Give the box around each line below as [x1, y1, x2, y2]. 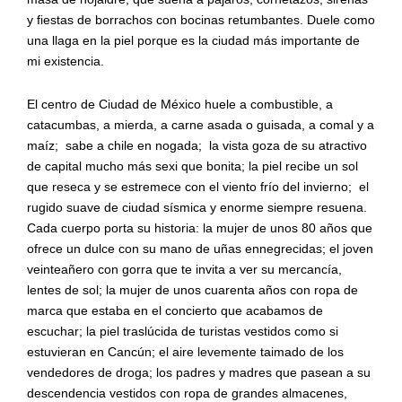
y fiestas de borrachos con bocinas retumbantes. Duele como [26, 12, 375, 27]
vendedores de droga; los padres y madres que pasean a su [26, 364, 371, 380]
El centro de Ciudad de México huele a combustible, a [26, 96, 333, 111]
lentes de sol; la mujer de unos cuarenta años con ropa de [26, 282, 358, 297]
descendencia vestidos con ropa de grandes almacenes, [26, 385, 347, 400]
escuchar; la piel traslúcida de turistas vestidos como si [26, 323, 338, 338]
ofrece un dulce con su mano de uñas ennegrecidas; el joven [26, 240, 373, 256]
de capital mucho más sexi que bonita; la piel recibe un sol [26, 158, 358, 173]
